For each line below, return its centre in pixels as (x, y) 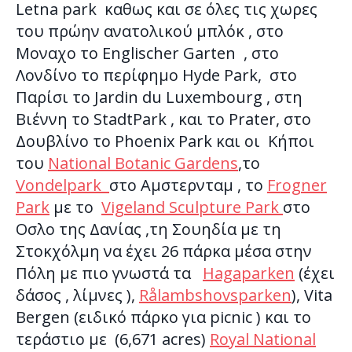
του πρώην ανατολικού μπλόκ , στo (150, 31)
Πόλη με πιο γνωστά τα (109, 273)
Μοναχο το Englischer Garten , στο (147, 53)
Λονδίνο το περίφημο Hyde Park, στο (156, 75)
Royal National (263, 339)
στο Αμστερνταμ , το (188, 185)
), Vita (312, 295)
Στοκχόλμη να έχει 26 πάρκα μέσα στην (164, 251)
